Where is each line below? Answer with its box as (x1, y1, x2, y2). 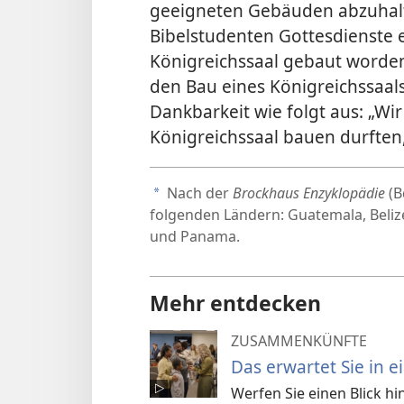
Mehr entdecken (150, 289, 321, 318)
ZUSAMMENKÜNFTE (231, 331, 367, 352)
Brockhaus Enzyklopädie (233, 183, 385, 204)
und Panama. (150, 226, 240, 247)
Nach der (163, 183, 233, 204)
